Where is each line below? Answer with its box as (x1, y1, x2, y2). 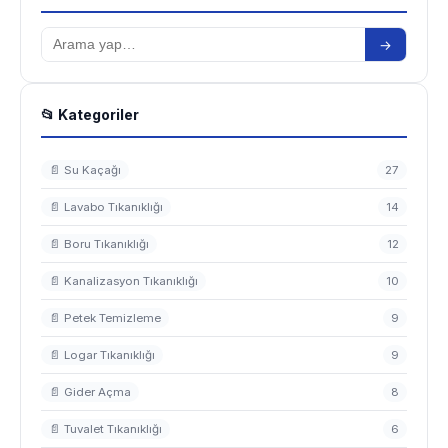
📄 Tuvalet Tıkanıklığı (49, 422, 162, 436)
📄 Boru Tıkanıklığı (49, 237, 149, 251)
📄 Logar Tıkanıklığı (49, 348, 155, 362)
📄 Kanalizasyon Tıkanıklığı (49, 274, 198, 288)
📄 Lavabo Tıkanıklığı (49, 200, 163, 214)
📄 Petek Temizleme (49, 311, 161, 325)
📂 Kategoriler (41, 106, 139, 123)
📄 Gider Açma (49, 385, 131, 399)
